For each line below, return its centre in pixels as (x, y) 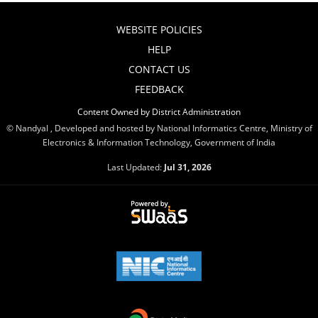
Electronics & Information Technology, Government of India (159, 142)
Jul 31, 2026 (187, 167)
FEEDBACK (159, 89)
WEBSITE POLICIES (159, 29)
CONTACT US (159, 69)
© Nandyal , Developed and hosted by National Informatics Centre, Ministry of (159, 128)
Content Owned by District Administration (159, 111)
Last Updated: (135, 167)
